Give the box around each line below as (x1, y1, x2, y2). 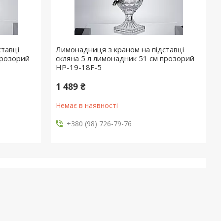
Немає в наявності (56, 101, 118, 110)
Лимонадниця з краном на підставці (56, 44, 184, 54)
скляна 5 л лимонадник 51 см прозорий (56, 53, 195, 63)
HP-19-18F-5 (56, 62, 102, 72)
